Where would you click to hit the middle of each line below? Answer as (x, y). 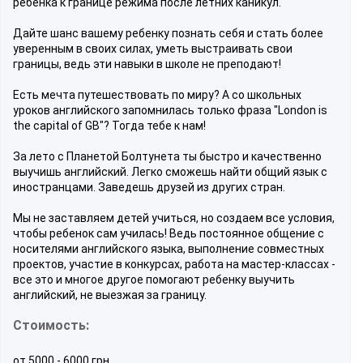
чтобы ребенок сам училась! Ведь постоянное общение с (169, 233)
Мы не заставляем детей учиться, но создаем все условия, (174, 218)
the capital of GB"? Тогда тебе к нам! (109, 125)
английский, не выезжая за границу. (110, 295)
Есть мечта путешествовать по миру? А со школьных (157, 94)
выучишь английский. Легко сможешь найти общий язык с (170, 171)
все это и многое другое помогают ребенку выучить (154, 279)
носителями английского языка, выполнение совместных (169, 248)
